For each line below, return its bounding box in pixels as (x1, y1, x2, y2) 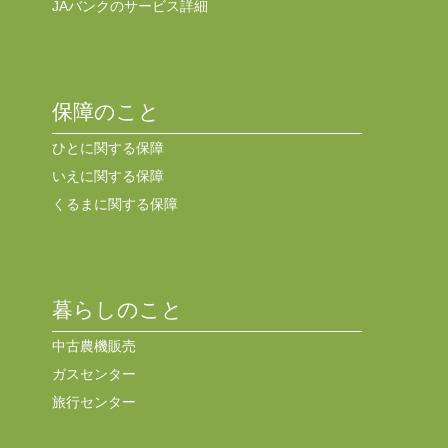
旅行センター (51, 393, 136, 410)
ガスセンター (51, 365, 136, 382)
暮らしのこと (51, 297, 183, 321)
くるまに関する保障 (51, 195, 178, 212)
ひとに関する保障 (51, 139, 164, 156)
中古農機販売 (51, 337, 136, 354)
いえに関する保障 (51, 167, 164, 184)
